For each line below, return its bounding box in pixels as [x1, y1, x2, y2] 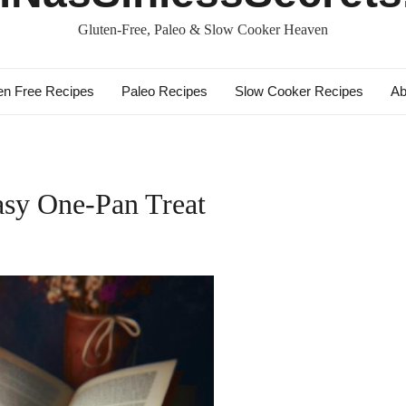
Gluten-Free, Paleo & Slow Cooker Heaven [78, 22, 328, 37]
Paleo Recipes [121, 83, 208, 99]
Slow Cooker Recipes [234, 83, 363, 99]
